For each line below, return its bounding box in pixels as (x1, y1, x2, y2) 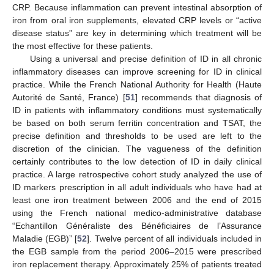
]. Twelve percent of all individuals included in (87, 233, 262, 243)
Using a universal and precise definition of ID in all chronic (29, 53, 262, 64)
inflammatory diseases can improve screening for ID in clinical (12, 66, 262, 76)
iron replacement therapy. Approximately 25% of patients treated (12, 259, 262, 269)
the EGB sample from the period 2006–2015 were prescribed (12, 246, 262, 256)
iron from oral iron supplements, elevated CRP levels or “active (12, 15, 262, 25)
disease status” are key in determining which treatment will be (12, 28, 262, 38)
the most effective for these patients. (12, 40, 153, 51)
